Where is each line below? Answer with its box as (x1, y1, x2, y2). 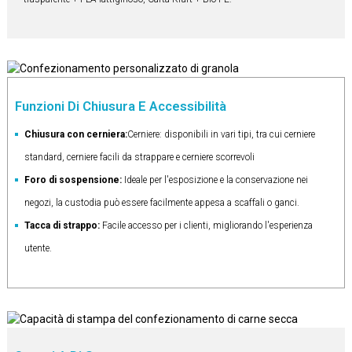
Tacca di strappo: (24, 220, 102, 232)
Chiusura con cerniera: (24, 129, 127, 141)
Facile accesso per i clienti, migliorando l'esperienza (101, 220, 313, 232)
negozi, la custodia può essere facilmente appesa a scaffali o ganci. (24, 197, 299, 209)
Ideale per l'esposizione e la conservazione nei (121, 174, 308, 186)
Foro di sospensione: (24, 174, 122, 186)
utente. (24, 243, 52, 255)
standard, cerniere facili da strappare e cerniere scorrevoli (24, 152, 255, 163)
